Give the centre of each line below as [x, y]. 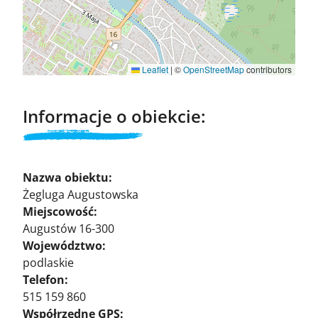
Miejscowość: [60, 211]
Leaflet [154, 69]
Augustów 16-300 [68, 228]
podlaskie [48, 262]
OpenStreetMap [214, 69]
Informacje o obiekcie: [114, 116]
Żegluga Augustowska [81, 194]
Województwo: [64, 245]
